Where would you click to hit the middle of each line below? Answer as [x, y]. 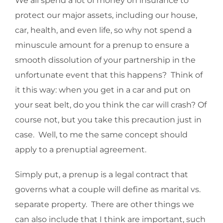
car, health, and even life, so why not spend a [103, 30]
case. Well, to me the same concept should [101, 135]
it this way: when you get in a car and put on [103, 90]
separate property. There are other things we [105, 205]
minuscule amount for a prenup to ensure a [102, 45]
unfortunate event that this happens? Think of [109, 75]
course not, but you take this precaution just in [108, 120]
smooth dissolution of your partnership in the [105, 60]
